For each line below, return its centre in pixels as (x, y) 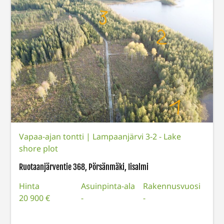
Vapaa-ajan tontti (53, 136)
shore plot (39, 148)
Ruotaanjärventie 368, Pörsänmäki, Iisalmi (84, 167)
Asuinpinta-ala (108, 186)
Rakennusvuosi (171, 186)
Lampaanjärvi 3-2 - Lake (137, 136)
